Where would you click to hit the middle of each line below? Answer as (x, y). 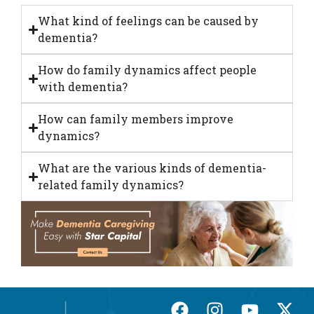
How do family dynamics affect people (148, 70)
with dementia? (83, 87)
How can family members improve (136, 119)
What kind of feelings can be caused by (149, 21)
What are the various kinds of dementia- (152, 168)
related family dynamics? (111, 185)
